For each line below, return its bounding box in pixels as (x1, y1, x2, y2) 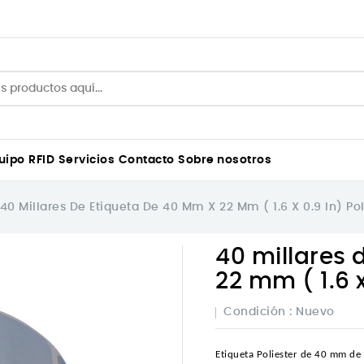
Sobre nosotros (178, 154, 271, 166)
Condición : (223, 305, 292, 318)
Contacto (118, 154, 175, 166)
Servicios (58, 154, 115, 166)
